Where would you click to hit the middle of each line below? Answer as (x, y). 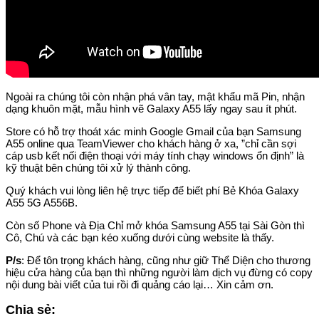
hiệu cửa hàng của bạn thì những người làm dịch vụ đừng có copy (159, 272)
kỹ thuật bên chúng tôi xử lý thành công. (98, 167)
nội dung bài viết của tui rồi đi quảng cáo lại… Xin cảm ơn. (140, 284)
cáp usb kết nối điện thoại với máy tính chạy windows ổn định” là (155, 155)
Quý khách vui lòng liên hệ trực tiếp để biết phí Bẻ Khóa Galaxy (152, 190)
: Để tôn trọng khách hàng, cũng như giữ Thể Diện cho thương (166, 260)
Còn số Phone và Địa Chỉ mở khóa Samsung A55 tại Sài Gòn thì (155, 225)
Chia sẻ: (31, 310)
